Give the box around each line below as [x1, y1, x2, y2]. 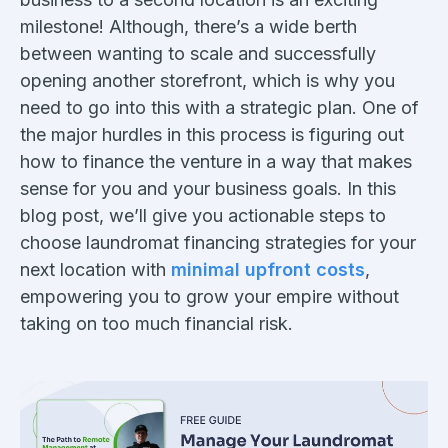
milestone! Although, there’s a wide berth [20, 15, 357, 37]
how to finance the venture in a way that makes [20, 150, 412, 172]
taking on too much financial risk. [20, 312, 293, 334]
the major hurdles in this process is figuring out [20, 123, 404, 145]
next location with [20, 258, 171, 280]
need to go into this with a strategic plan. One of [20, 96, 419, 118]
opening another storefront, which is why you [20, 69, 395, 91]
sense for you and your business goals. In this [20, 177, 396, 199]
